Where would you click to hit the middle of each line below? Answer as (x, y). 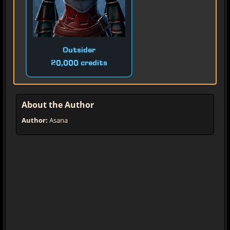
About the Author (58, 105)
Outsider (79, 51)
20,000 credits (79, 64)
